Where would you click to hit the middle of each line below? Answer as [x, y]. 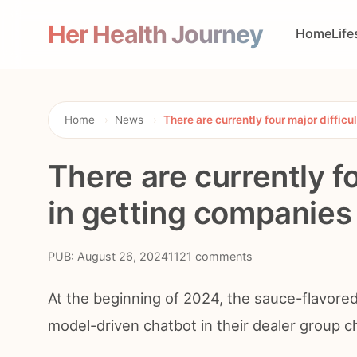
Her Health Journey [156, 35]
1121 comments [210, 257]
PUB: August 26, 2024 [108, 257]
